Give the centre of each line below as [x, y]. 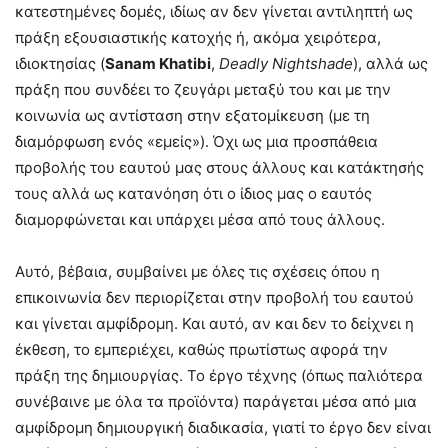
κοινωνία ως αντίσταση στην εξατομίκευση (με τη [192, 116]
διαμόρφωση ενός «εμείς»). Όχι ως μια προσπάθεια [196, 142]
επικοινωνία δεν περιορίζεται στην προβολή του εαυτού [214, 298]
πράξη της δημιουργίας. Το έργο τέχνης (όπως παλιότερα [219, 376]
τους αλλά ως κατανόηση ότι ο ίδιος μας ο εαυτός [193, 194]
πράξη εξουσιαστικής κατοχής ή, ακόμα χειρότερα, [198, 38]
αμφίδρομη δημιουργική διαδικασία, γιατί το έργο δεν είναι [223, 428]
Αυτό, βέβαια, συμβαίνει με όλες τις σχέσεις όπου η [197, 272]
